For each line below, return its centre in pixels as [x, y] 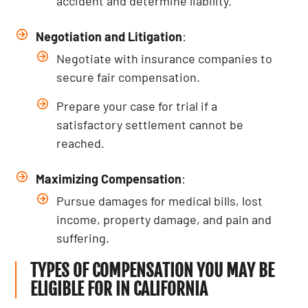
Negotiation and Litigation [109, 36]
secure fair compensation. [129, 77]
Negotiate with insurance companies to [165, 58]
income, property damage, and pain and [164, 219]
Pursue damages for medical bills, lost [160, 201]
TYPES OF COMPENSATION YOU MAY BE [153, 271]
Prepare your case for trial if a [137, 106]
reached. [81, 143]
